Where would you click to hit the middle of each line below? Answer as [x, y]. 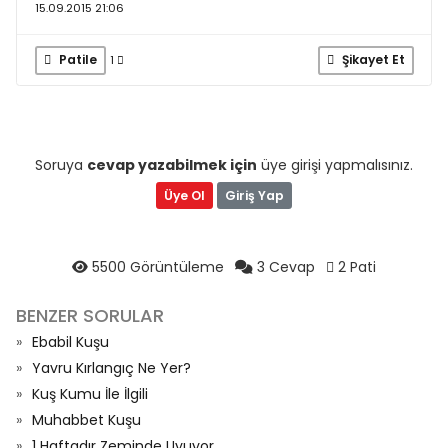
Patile [76, 59]
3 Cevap [286, 267]
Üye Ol [184, 195]
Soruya [61, 165]
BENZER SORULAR [90, 315]
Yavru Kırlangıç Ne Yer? [111, 368]
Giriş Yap [254, 195]
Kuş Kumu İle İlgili [90, 394]
